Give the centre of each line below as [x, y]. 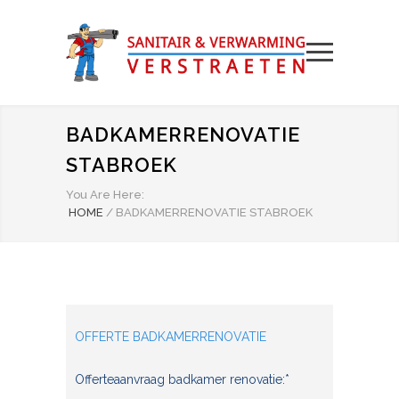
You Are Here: [105, 195]
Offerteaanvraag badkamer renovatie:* [182, 379]
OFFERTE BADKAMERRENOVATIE [171, 337]
